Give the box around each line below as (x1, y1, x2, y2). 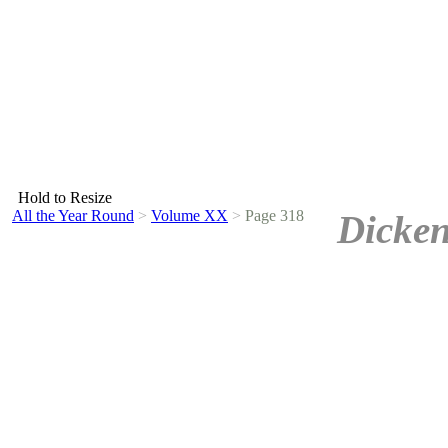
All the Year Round (12, 207, 134, 224)
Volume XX (151, 207, 228, 224)
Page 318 (241, 207, 304, 224)
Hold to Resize (18, 189, 112, 206)
